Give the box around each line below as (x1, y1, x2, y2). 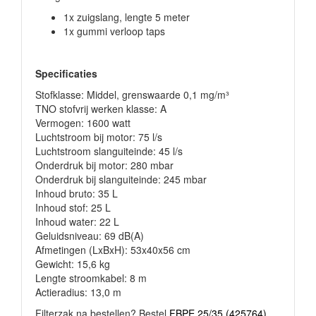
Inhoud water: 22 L (35, 214, 119, 229)
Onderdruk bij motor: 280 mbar (35, 158, 174, 172)
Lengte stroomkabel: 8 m (35, 271, 147, 285)
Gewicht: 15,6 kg (35, 257, 110, 271)
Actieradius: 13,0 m (35, 285, 121, 299)
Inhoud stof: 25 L (35, 200, 111, 214)
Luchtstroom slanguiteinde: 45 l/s (35, 144, 183, 158)
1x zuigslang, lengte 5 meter (63, 10, 190, 24)
